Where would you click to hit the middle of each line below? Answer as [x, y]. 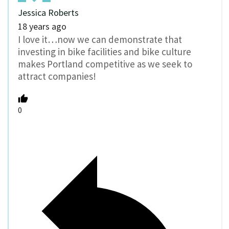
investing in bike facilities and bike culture [105, 51]
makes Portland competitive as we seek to [105, 64]
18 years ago [42, 26]
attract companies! [57, 76]
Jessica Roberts [48, 12]
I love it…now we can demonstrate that [100, 39]
